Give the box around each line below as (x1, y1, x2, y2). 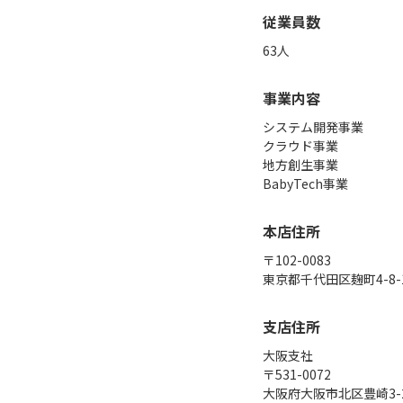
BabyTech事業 (263, 175, 348, 193)
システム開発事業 (263, 118, 363, 136)
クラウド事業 (263, 137, 338, 155)
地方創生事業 (263, 156, 338, 174)
